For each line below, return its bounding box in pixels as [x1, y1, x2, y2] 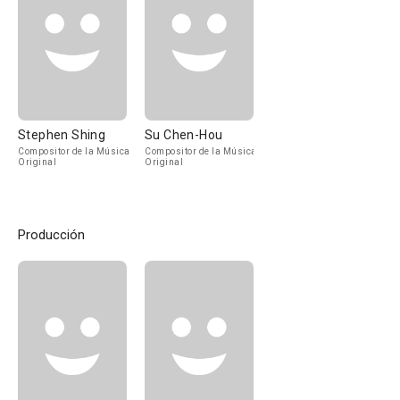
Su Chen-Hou [145, 128, 223, 142]
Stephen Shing [18, 128, 106, 142]
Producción [18, 227, 85, 243]
